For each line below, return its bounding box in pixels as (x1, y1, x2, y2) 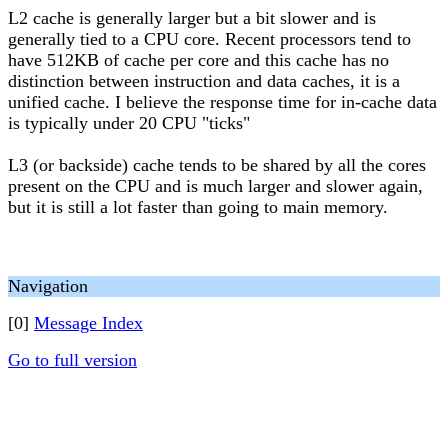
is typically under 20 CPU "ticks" (8, 113, 250, 133)
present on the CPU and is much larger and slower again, (8, 176, 423, 196)
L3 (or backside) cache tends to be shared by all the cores (8, 155, 426, 175)
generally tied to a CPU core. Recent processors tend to (8, 29, 411, 49)
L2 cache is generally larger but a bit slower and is (8, 8, 376, 28)
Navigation (8, 276, 88, 296)
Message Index (34, 313, 143, 333)
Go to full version (8, 350, 137, 370)
